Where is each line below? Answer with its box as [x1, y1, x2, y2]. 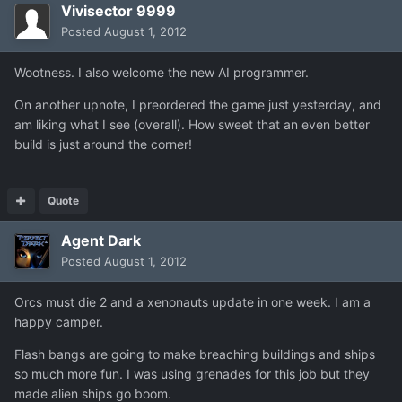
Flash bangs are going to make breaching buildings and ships [14, 346, 375, 363]
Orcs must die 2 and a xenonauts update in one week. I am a [14, 294, 371, 310]
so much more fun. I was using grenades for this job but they [14, 366, 370, 382]
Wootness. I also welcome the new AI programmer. [14, 65, 309, 81]
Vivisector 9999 [61, 2, 176, 21]
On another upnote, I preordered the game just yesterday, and [14, 97, 381, 113]
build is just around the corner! [14, 136, 192, 153]
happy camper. [14, 314, 103, 330]
